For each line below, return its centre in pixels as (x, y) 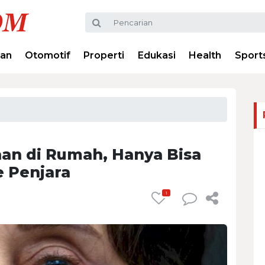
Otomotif (48, 55)
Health (205, 55)
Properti (104, 55)
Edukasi (156, 55)
